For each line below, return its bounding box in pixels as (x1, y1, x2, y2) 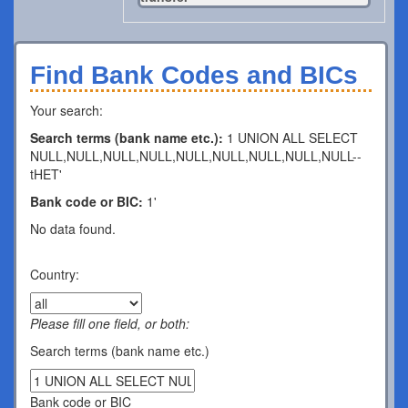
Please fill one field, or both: (30, 314, 189, 332)
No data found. (30, 219, 116, 238)
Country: (30, 265, 79, 283)
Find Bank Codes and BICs (30, 61, 358, 89)
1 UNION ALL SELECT (227, 128, 358, 147)
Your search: (30, 101, 103, 119)
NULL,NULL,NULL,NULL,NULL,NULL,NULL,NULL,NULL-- (30, 147, 362, 165)
